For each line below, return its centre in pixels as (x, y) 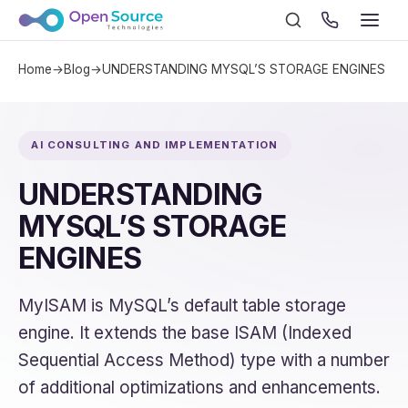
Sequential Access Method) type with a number (204, 360)
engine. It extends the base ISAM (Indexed (185, 332)
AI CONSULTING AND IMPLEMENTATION (155, 145)
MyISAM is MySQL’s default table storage (182, 305)
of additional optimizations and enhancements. (199, 387)
